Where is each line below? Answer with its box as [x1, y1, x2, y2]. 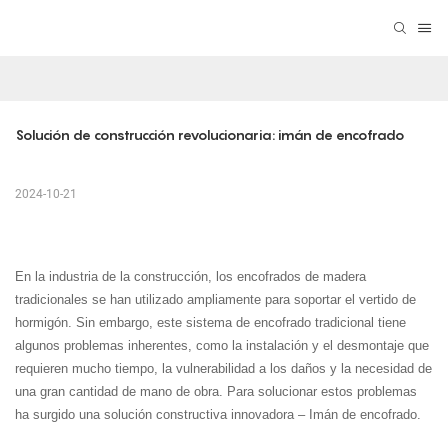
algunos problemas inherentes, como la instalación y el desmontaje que [15, 338, 429, 354]
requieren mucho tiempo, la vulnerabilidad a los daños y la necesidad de [15, 361, 432, 377]
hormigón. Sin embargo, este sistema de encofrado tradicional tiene [15, 315, 406, 331]
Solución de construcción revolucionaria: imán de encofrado [15, 126, 405, 144]
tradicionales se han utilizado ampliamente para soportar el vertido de [15, 292, 416, 308]
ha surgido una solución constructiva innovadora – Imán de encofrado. [15, 407, 421, 423]
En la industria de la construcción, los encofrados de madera [15, 269, 366, 285]
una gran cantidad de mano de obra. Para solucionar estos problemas [15, 384, 417, 400]
